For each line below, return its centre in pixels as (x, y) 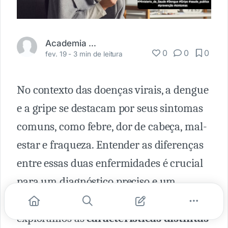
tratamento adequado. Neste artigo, (99, 200)
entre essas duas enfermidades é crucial (110, 163)
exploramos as (52, 218)
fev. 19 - (60, 54)
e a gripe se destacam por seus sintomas (110, 108)
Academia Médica (92, 43)
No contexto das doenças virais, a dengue (113, 90)
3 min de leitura (98, 54)
